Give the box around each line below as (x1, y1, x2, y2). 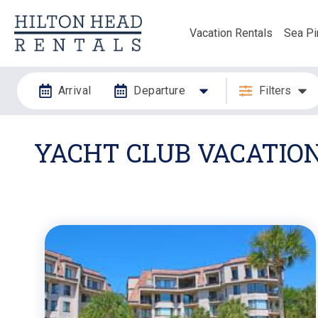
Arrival (57, 83, 92, 97)
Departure (133, 83, 186, 97)
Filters (258, 83, 291, 97)
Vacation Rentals (190, 26, 273, 40)
